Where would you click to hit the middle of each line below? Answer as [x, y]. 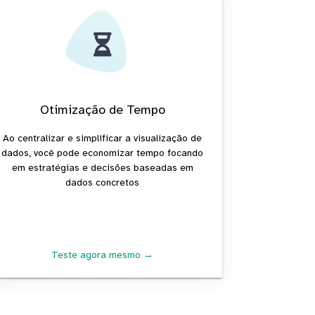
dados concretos [103, 182]
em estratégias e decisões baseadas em [102, 167]
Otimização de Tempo [102, 109]
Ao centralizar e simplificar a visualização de [103, 138]
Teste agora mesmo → [103, 255]
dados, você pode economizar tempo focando [103, 153]
